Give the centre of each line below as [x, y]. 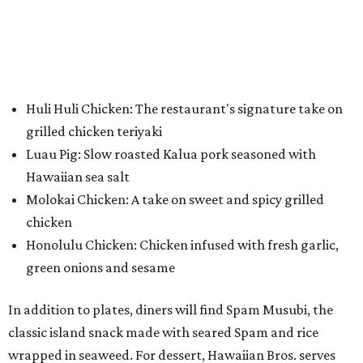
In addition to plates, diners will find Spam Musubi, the [171, 310]
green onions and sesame [100, 267]
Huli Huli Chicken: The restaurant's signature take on [184, 109]
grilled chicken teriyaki [94, 131]
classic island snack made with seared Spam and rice [163, 332]
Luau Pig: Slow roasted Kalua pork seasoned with [171, 154]
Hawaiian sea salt [78, 177]
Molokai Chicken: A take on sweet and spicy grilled [175, 199]
